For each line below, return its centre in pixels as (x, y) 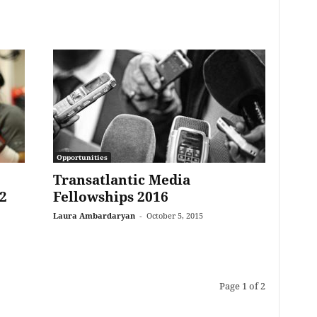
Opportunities (82, 157)
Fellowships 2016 (110, 197)
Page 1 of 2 (242, 286)
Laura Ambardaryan (94, 215)
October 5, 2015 (174, 215)
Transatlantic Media (121, 180)
